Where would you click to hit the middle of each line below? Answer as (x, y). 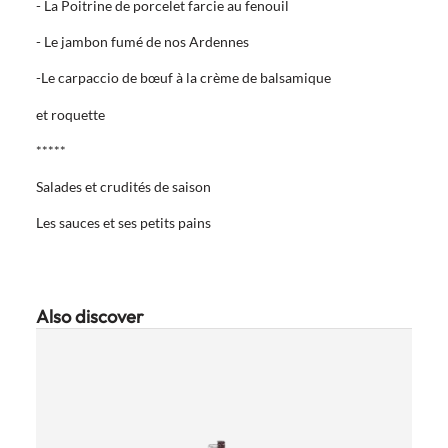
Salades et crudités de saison (123, 186)
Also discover (89, 316)
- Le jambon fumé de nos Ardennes (142, 42)
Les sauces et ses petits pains (123, 223)
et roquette (70, 114)
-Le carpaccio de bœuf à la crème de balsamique (183, 78)
